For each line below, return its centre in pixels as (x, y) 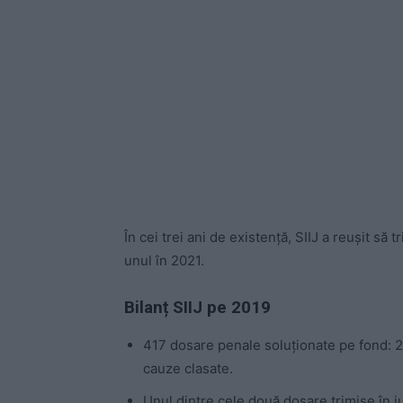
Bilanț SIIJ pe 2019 (197, 308)
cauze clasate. (188, 369)
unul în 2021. (164, 261)
